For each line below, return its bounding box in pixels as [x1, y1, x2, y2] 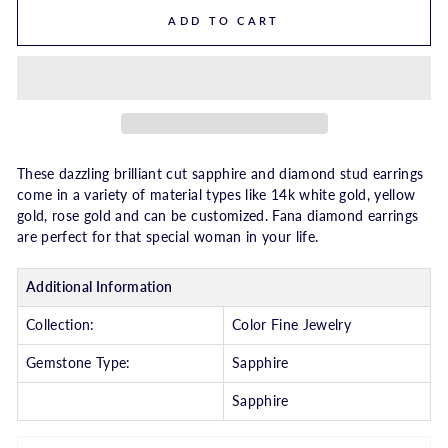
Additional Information [26, 279, 173, 296]
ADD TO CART [168, 14, 280, 27]
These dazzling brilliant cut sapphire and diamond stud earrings [17, 166, 424, 183]
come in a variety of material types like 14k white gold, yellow [17, 187, 416, 204]
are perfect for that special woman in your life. [17, 229, 319, 246]
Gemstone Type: [26, 355, 131, 372]
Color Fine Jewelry [232, 317, 352, 334]
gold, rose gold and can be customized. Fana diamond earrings [17, 208, 419, 225]
